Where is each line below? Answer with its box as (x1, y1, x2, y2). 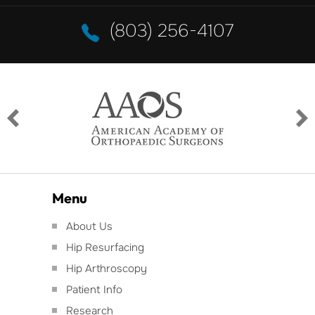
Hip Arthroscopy (66, 261, 147, 276)
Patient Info (66, 282, 122, 297)
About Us (66, 219, 112, 233)
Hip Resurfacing (66, 240, 144, 255)
